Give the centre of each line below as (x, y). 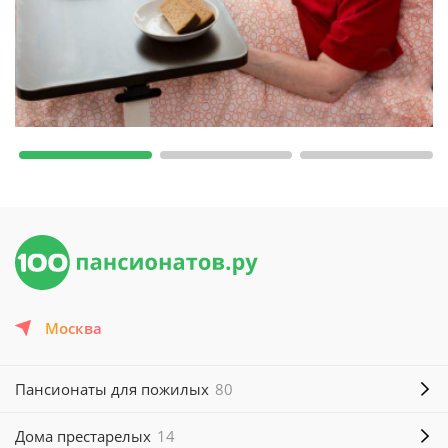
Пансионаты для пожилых (114, 389)
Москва (73, 328)
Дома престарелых (85, 436)
